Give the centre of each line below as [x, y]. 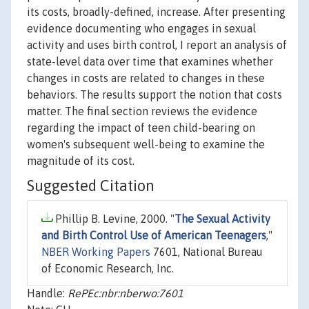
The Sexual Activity [222, 219]
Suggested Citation [91, 186]
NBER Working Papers [96, 252]
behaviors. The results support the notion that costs [154, 95]
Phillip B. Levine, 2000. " [113, 219]
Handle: [47, 293]
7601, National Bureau [207, 252]
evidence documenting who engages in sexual [141, 29]
